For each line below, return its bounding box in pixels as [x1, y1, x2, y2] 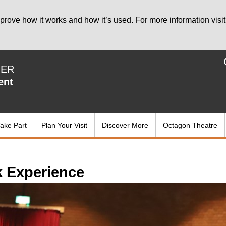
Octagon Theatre [163, 121, 217, 130]
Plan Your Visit [41, 121, 87, 130]
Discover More [102, 121, 148, 130]
